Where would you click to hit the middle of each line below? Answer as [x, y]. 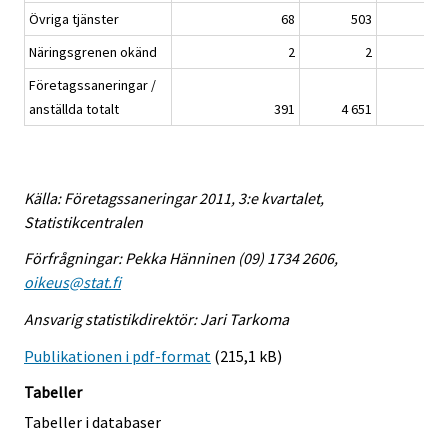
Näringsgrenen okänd [93, 51]
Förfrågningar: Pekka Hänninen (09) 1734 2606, [181, 258]
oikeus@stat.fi [72, 282]
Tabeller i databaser [92, 421]
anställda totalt [74, 108]
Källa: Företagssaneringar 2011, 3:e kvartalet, [174, 197]
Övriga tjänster [74, 18]
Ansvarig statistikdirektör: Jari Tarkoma [156, 319]
